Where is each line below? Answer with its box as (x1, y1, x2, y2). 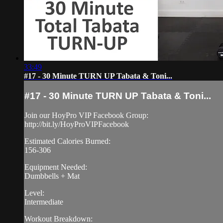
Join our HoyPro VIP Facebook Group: (24, 111, 148, 119)
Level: (24, 188, 44, 197)
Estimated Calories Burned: (24, 136, 111, 145)
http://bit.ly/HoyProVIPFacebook (24, 119, 129, 128)
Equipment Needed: (24, 162, 87, 171)
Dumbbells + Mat (24, 171, 80, 180)
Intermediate (24, 197, 63, 206)
